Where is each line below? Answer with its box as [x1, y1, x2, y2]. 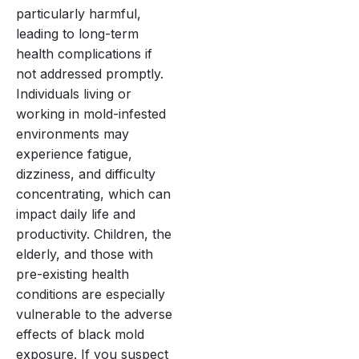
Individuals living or [16, 85, 131, 102]
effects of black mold [16, 325, 144, 342]
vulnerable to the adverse [16, 305, 172, 322]
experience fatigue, [16, 145, 132, 162]
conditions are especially [16, 285, 165, 302]
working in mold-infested [16, 105, 166, 122]
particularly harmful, [16, 5, 141, 22]
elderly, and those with [16, 245, 153, 262]
